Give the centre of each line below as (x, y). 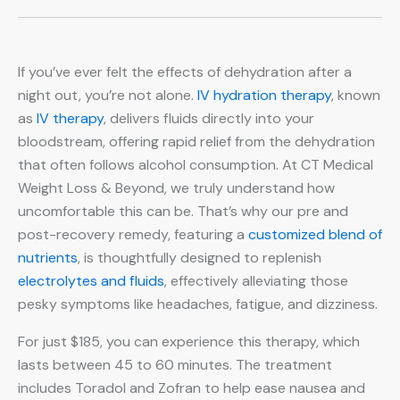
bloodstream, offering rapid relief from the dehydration (196, 142)
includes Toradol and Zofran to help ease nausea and (192, 388)
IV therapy (70, 119)
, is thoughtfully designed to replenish (200, 258)
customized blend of (315, 235)
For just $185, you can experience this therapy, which (189, 342)
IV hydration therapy (264, 96)
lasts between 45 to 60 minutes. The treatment (175, 365)
